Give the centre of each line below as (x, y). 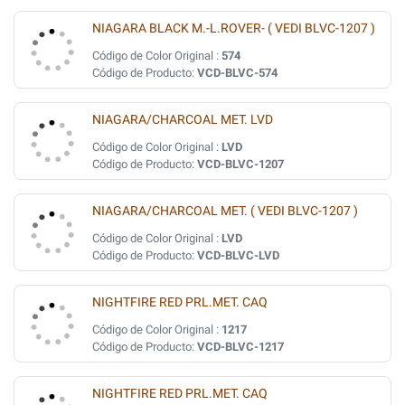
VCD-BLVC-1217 (240, 347)
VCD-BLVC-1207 (240, 164)
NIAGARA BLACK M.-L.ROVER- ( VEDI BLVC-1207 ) (234, 28)
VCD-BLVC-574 (237, 73)
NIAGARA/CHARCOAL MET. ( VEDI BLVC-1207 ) (225, 211)
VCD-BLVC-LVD (238, 255)
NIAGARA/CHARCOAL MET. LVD (183, 120)
